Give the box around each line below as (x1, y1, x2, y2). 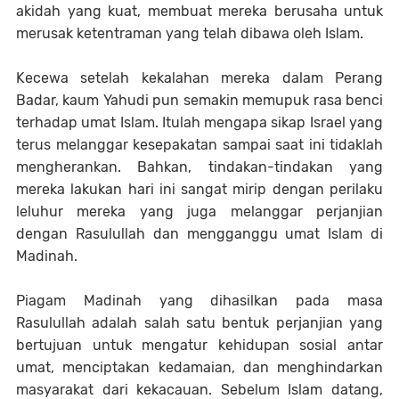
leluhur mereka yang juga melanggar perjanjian (16, 203, 383, 220)
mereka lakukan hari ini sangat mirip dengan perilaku (16, 181, 383, 198)
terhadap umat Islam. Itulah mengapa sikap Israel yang (16, 114, 383, 131)
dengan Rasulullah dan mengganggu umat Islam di (16, 225, 383, 242)
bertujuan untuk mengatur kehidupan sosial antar (16, 337, 383, 354)
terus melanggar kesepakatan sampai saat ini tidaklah (16, 136, 383, 153)
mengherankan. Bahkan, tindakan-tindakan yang (16, 159, 383, 175)
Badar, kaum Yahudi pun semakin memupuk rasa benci (16, 92, 383, 109)
